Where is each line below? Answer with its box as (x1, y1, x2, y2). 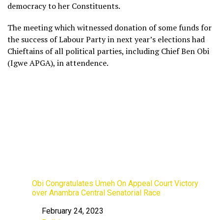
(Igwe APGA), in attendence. (7, 57, 109, 68)
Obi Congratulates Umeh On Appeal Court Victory (32, 178, 198, 188)
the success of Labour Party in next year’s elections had (7, 34, 205, 45)
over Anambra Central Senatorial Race (32, 188, 161, 197)
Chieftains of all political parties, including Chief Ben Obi (7, 46, 209, 56)
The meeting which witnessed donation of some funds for (7, 22, 212, 33)
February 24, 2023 (42, 206, 104, 216)
